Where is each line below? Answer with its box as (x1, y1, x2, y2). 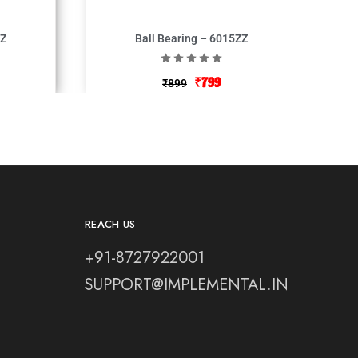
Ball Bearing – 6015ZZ (135, 31, 248, 45)
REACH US (84, 216, 136, 232)
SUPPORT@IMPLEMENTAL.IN (84, 272, 288, 296)
